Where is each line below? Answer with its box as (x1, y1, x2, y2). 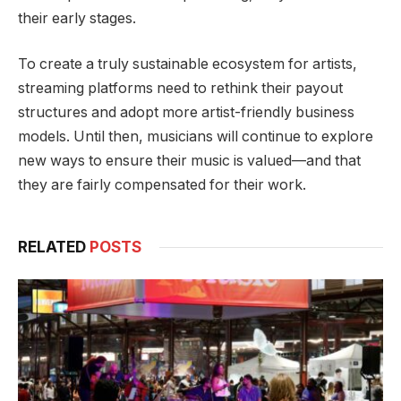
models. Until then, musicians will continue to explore (18, 128, 373, 146)
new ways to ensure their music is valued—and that (18, 152, 361, 170)
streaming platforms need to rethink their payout (18, 80, 343, 98)
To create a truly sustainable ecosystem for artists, (18, 55, 357, 73)
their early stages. (18, 9, 136, 27)
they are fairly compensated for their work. (18, 176, 306, 194)
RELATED (18, 238, 90, 257)
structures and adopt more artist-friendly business (18, 104, 354, 122)
